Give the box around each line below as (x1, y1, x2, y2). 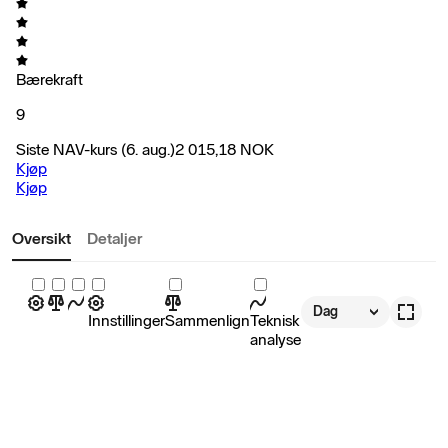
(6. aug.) (121, 139, 175, 159)
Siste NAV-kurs (16, 139, 117, 159)
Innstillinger (88, 310, 165, 330)
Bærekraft (16, 69, 83, 89)
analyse (250, 329, 301, 349)
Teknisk (250, 310, 299, 330)
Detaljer (87, 228, 142, 248)
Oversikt (12, 228, 71, 248)
